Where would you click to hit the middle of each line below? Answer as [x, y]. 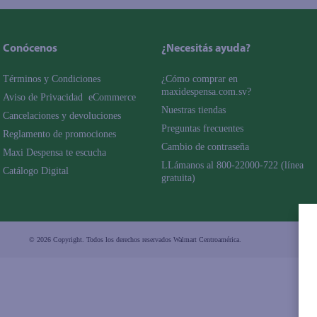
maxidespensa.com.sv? [207, 92]
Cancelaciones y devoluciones [62, 116]
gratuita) [179, 178]
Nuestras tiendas [194, 110]
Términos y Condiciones [52, 79]
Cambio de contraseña [206, 147]
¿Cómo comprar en [201, 79]
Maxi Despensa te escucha [54, 153]
